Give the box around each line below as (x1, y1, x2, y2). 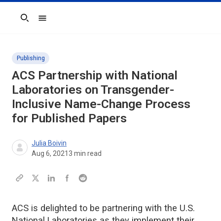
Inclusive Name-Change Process (12, 96, 190, 111)
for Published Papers (12, 110, 127, 125)
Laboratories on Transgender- (12, 82, 174, 97)
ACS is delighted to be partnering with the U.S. (12, 202, 195, 213)
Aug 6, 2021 (32, 149, 69, 157)
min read (73, 149, 102, 157)
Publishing (17, 54, 45, 62)
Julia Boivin (32, 139, 67, 147)
